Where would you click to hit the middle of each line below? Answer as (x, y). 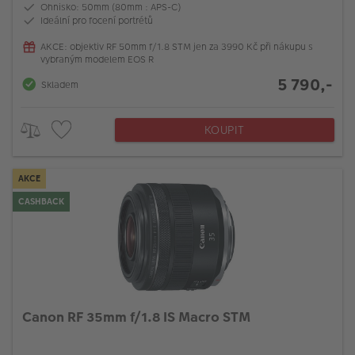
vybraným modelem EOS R (97, 59)
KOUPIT (224, 130)
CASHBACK (41, 201)
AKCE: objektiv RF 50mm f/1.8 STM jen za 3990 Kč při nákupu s (177, 46)
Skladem (60, 84)
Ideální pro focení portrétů (97, 20)
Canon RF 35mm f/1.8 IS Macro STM (136, 317)
